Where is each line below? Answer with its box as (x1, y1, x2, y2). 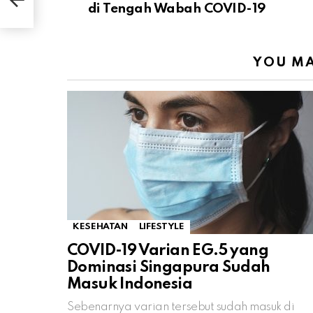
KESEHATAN (73, 221, 128, 231)
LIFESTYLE (138, 221, 184, 231)
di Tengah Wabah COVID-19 (88, 1, 265, 15)
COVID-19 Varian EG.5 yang (67, 242, 268, 259)
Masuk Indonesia (67, 276, 192, 292)
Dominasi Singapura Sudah (67, 259, 270, 275)
